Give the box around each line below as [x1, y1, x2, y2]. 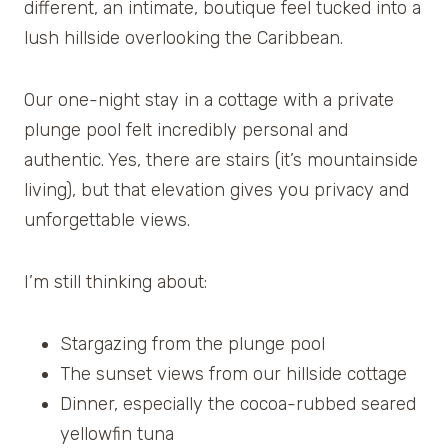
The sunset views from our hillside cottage [60, 362, 407, 385]
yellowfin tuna [60, 422, 174, 445]
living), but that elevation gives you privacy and [24, 178, 409, 201]
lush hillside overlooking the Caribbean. [24, 26, 343, 49]
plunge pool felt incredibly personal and [24, 118, 348, 141]
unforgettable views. [24, 208, 190, 231]
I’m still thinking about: [24, 270, 207, 293]
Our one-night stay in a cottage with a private [24, 88, 394, 111]
